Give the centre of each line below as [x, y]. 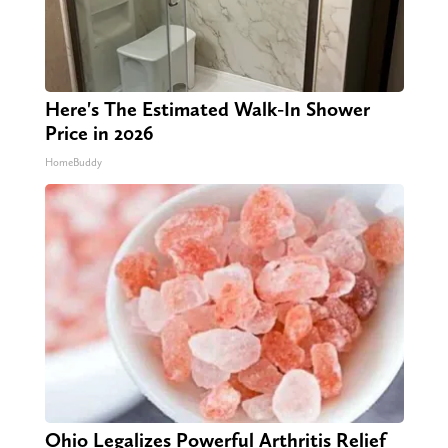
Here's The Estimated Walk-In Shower [207, 108]
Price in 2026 [98, 132]
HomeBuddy [73, 162]
